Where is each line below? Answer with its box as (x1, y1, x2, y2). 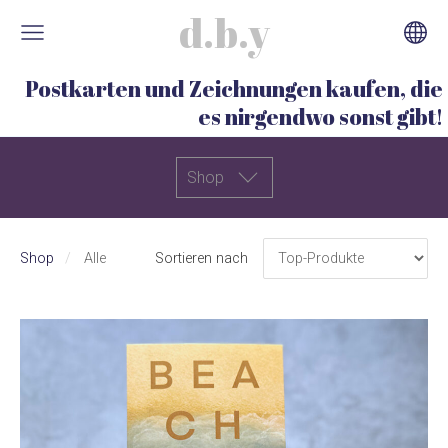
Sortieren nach (155, 249, 249, 267)
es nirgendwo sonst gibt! (198, 102, 443, 131)
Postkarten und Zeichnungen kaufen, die (25, 74, 443, 103)
